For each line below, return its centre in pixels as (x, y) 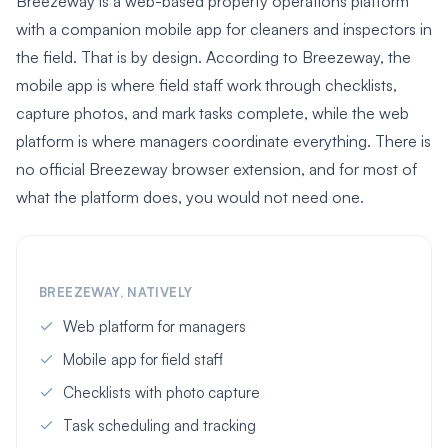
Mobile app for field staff (143, 360)
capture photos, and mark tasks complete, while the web (212, 113)
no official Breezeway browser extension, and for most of (216, 169)
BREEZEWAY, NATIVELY (116, 292)
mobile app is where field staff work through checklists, (206, 85)
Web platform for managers (154, 327)
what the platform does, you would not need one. (190, 197)
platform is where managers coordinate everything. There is (223, 141)
